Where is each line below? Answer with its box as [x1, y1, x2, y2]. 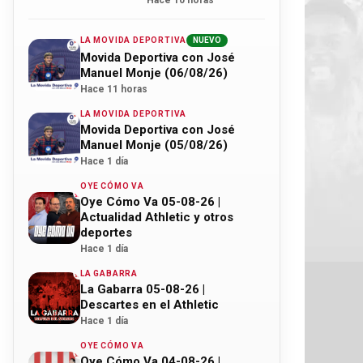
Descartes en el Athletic [80, 297, 219, 312]
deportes [80, 225, 132, 240]
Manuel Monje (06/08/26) [80, 66, 228, 80]
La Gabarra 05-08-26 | [80, 282, 205, 297]
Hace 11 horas [80, 83, 147, 95]
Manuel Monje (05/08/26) [80, 138, 228, 152]
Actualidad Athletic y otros [80, 210, 233, 224]
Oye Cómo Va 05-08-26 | [80, 194, 220, 209]
